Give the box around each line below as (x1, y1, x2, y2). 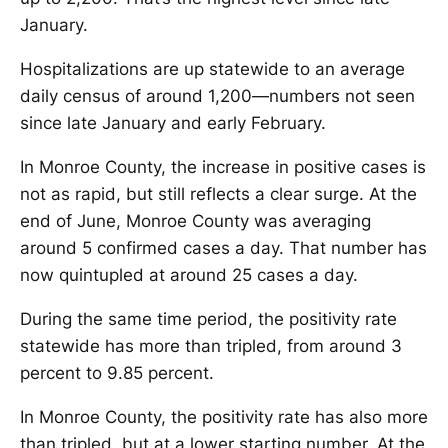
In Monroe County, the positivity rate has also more (20, 407, 428, 428)
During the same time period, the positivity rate (20, 309, 397, 330)
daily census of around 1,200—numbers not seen (20, 86, 415, 107)
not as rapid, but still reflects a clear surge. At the (20, 184, 417, 205)
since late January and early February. (20, 113, 326, 134)
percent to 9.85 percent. (20, 363, 214, 384)
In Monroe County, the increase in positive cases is (20, 157, 426, 178)
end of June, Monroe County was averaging (20, 211, 371, 232)
